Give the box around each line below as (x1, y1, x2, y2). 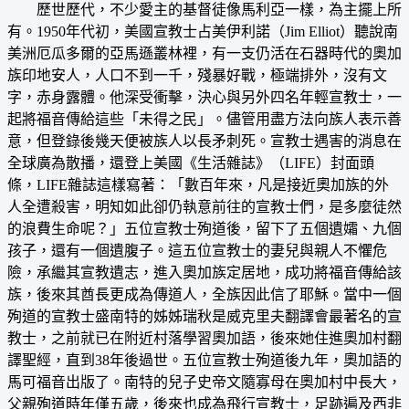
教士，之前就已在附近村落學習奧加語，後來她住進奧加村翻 (7, 330, 402, 346)
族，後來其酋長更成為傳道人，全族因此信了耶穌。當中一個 (7, 286, 402, 302)
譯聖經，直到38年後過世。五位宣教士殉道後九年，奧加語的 (7, 351, 402, 368)
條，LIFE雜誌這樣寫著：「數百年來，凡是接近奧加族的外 (7, 176, 389, 193)
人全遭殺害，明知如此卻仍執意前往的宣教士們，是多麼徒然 (7, 198, 402, 215)
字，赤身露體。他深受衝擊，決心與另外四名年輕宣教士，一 (7, 89, 402, 105)
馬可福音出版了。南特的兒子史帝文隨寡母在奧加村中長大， (7, 373, 402, 390)
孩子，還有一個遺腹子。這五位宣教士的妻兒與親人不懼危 (7, 242, 387, 258)
